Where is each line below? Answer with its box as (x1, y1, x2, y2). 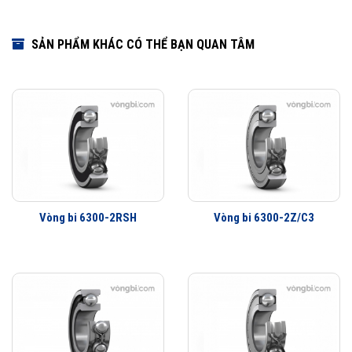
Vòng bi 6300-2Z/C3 (214, 210, 314, 225)
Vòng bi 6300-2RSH (39, 210, 137, 225)
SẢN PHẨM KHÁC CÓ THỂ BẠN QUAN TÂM (28, 36, 255, 52)
